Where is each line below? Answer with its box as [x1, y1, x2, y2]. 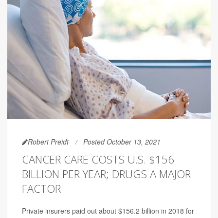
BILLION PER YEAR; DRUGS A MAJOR [22, 166, 191, 181]
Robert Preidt [28, 136, 69, 146]
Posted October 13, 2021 [83, 136, 161, 146]
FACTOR [22, 181, 61, 196]
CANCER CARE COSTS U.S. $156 [22, 151, 174, 166]
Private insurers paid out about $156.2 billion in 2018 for [22, 205, 194, 216]
